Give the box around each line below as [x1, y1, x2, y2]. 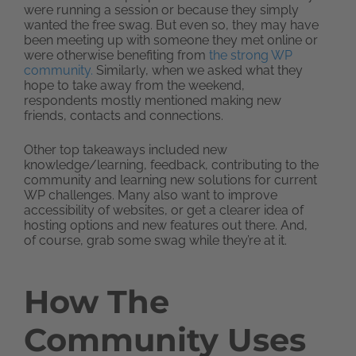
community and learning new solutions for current [24, 172, 317, 188]
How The [24, 281, 169, 321]
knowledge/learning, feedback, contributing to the [24, 157, 319, 172]
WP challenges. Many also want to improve [24, 187, 277, 203]
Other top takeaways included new [24, 141, 227, 157]
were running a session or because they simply [24, 2, 299, 17]
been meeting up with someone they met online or [24, 32, 318, 48]
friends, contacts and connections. [24, 107, 223, 123]
